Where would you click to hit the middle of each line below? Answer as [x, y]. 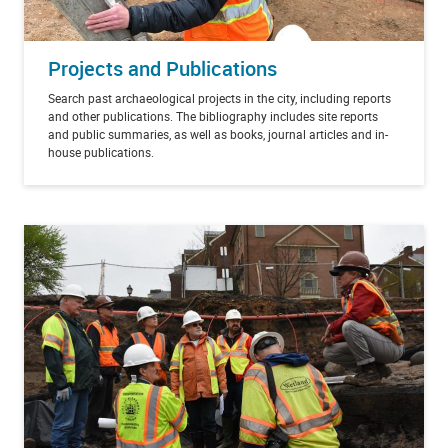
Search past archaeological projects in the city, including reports [219, 97]
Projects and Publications [162, 68]
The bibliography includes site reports [277, 115]
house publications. [101, 151]
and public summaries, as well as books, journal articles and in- [218, 133]
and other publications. [112, 115]
